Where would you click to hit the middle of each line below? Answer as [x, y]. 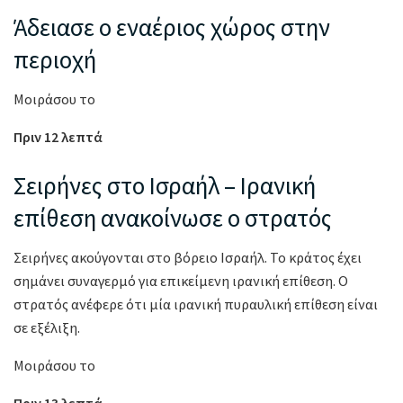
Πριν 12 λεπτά [58, 137]
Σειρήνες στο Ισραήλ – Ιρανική [165, 185]
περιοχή [55, 59]
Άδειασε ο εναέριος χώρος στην [172, 27]
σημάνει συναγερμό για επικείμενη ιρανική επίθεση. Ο [181, 281]
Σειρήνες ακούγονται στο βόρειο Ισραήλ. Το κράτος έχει [188, 258]
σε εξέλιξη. [48, 328]
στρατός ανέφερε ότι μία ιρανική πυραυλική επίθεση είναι [196, 304]
